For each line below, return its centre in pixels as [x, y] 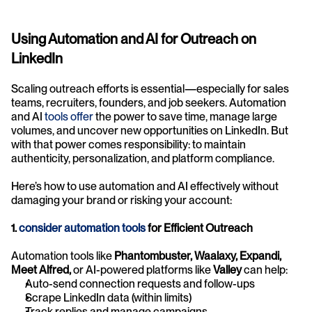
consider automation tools [82, 228]
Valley [227, 270]
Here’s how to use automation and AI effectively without [145, 186]
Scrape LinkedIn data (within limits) [108, 297]
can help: [265, 270]
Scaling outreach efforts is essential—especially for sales [150, 88]
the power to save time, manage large [185, 116]
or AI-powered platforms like [142, 270]
